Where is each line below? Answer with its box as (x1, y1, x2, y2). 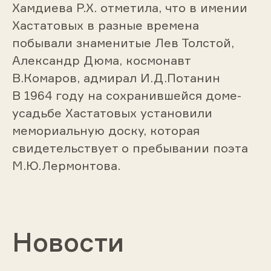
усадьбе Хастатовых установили (11, 105, 212, 120)
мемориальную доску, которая (11, 122, 200, 138)
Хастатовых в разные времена (11, 17, 199, 33)
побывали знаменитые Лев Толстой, (11, 34, 234, 50)
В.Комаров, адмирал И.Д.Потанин (11, 70, 220, 85)
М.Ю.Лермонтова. (11, 157, 120, 173)
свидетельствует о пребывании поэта (11, 140, 248, 155)
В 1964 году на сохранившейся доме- (11, 87, 241, 103)
